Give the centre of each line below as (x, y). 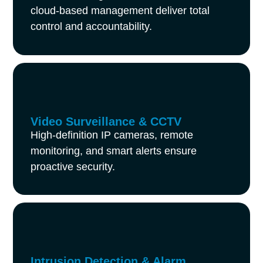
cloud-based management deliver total (120, 11)
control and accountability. (92, 27)
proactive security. (73, 166)
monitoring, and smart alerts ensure (114, 151)
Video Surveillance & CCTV (106, 121)
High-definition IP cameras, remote (112, 135)
